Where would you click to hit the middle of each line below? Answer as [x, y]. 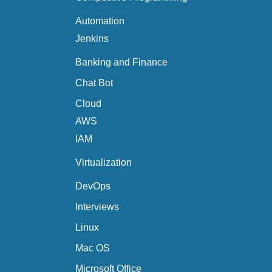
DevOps [93, 186]
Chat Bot [94, 83]
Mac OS [93, 248]
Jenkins [92, 39]
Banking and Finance [121, 62]
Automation [100, 21]
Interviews [97, 207]
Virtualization [104, 162]
